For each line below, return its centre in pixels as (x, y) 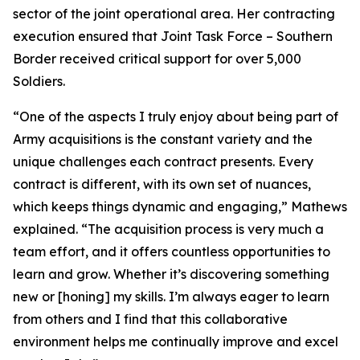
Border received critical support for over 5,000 (157, 59)
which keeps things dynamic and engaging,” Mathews (180, 207)
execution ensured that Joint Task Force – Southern (173, 36)
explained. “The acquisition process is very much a (168, 229)
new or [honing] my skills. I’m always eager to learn (171, 297)
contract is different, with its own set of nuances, (162, 184)
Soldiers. (39, 81)
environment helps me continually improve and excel (176, 342)
